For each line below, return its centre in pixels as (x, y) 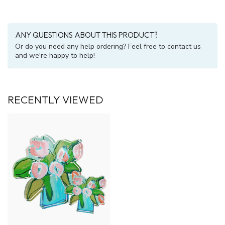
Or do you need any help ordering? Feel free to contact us (108, 47)
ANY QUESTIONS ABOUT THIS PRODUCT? (86, 35)
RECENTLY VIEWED (55, 100)
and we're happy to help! (55, 56)
